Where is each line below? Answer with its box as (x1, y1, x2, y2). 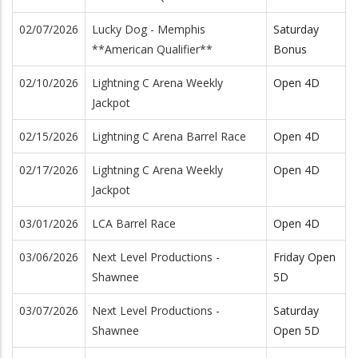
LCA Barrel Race (92, 215, 176, 231)
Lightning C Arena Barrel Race (92, 128, 246, 144)
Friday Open (273, 249, 336, 265)
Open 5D (273, 322, 320, 338)
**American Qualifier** (92, 41, 213, 57)
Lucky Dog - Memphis (92, 21, 205, 37)
